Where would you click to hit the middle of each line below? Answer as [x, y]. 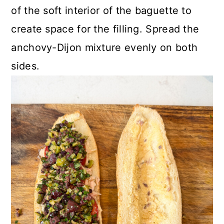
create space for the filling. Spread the [105, 29]
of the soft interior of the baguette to [101, 10]
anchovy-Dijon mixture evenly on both [104, 47]
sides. [25, 66]
